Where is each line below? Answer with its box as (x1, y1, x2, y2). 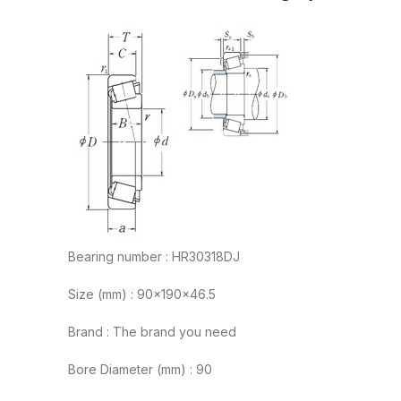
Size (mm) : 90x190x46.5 (68, 286, 216, 303)
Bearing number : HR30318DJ (68, 249, 240, 265)
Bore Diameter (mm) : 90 (68, 362, 212, 378)
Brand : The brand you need (68, 324, 236, 340)
